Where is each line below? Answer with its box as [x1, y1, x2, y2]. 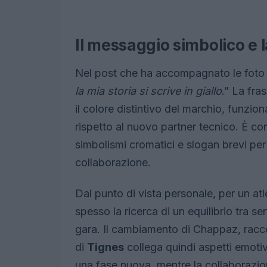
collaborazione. [75, 156, 151, 169]
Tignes [87, 241, 124, 253]
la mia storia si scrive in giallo [75, 85, 222, 97]
